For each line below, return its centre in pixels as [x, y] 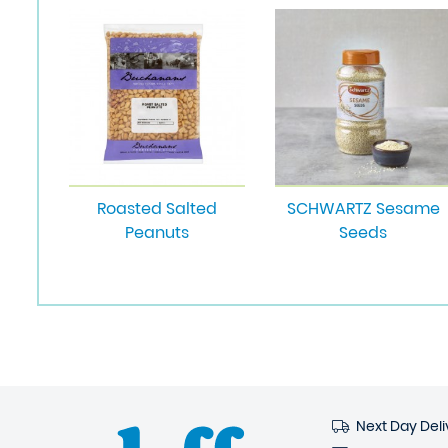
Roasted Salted [157, 208]
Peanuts [157, 232]
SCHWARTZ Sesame [363, 208]
